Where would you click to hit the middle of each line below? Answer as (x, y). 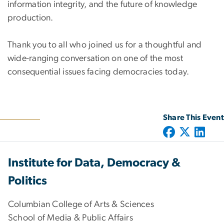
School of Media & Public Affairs (70, 218)
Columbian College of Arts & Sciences (81, 205)
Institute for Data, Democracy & (94, 163)
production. (30, 18)
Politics (27, 181)
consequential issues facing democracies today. (98, 72)
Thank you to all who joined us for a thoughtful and (105, 45)
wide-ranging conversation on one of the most (95, 59)
